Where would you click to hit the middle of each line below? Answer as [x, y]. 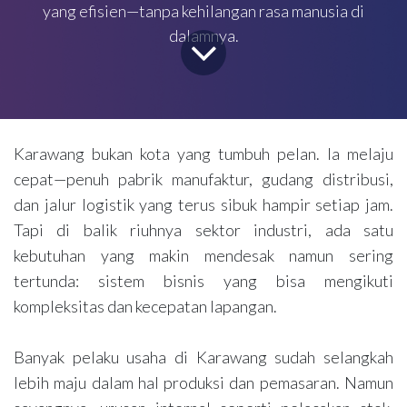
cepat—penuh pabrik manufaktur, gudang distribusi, [203, 179]
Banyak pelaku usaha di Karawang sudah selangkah [203, 357]
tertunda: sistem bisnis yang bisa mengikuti [203, 280]
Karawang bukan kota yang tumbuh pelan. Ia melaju [203, 153]
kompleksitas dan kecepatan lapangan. [145, 306]
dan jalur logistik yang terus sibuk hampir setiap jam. [203, 204]
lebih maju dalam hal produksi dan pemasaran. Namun [203, 382]
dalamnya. [203, 36]
